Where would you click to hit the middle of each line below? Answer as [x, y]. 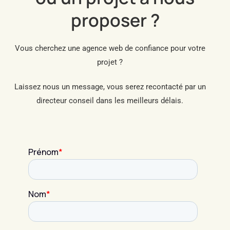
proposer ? [115, 20]
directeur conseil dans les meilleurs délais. [110, 100]
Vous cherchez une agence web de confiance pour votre [110, 48]
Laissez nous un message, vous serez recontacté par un [110, 87]
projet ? [110, 62]
